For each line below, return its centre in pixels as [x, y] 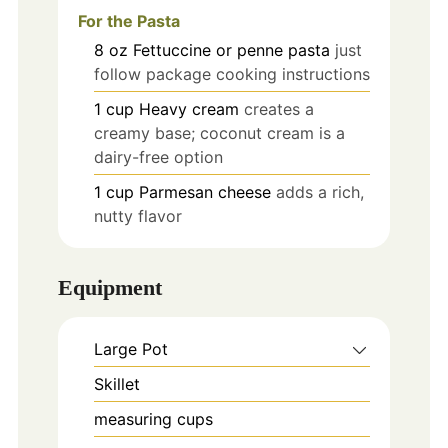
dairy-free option [158, 156]
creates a [278, 108]
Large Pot [130, 348]
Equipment [109, 287]
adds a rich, [319, 191]
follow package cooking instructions [231, 73]
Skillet [116, 383]
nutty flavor [137, 215]
